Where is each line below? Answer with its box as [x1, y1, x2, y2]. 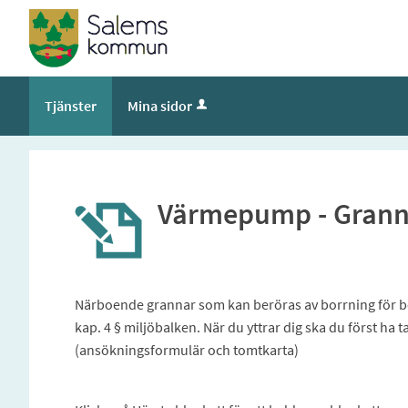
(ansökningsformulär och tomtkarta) [74, 341, 299, 359]
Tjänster [45, 97, 97, 115]
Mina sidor [127, 97, 192, 115]
